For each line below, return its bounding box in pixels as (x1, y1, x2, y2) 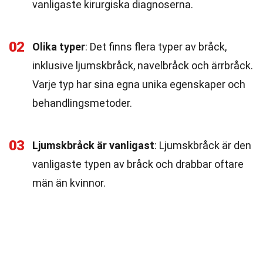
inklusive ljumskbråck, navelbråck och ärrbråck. (32, 59, 253, 72)
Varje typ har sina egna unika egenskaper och (32, 78, 245, 90)
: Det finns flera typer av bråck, (85, 41, 227, 53)
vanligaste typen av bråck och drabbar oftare (32, 158, 244, 170)
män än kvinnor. (32, 177, 106, 189)
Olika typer (32, 41, 85, 53)
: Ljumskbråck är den (154, 139, 251, 151)
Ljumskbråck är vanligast (32, 139, 154, 151)
